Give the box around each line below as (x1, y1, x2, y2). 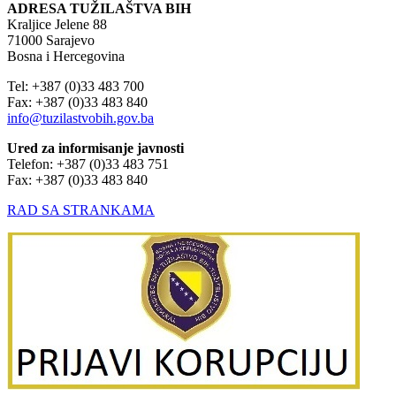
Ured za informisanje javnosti (7, 141, 184, 156)
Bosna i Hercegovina (7, 49, 125, 65)
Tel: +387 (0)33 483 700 (7, 79, 148, 95)
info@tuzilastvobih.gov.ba (7, 110, 154, 126)
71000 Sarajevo (7, 33, 95, 49)
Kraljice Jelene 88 (7, 17, 107, 33)
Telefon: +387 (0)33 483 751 (7, 156, 169, 172)
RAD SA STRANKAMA (7, 202, 155, 218)
